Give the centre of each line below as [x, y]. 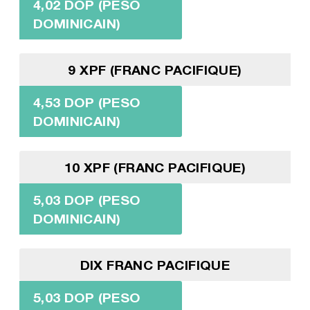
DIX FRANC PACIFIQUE [155, 264]
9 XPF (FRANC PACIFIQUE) [155, 69]
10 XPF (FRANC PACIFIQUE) [155, 167]
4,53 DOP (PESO [86, 102]
